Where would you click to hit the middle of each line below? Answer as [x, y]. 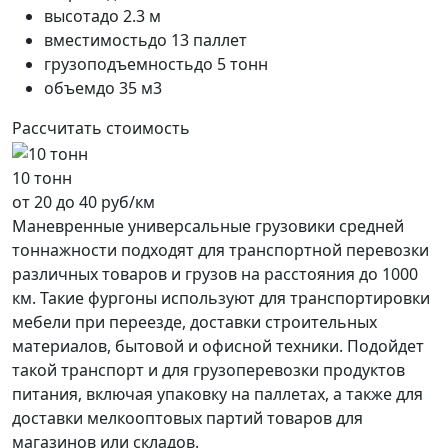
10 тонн [42, 178]
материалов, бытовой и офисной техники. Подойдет [218, 346]
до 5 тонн [231, 64]
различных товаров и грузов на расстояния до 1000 [215, 274]
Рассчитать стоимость [101, 128]
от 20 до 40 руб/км [83, 202]
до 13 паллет [197, 40]
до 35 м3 [129, 88]
